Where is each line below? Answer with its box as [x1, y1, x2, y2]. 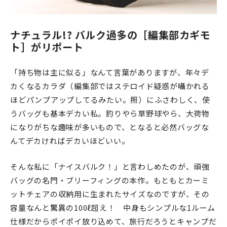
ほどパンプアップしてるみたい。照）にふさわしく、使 [10, 94, 210, 105]
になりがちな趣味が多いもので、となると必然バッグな [10, 122, 209, 132]
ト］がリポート [10, 40, 84, 54]
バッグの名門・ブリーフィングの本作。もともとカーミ [10, 175, 209, 185]
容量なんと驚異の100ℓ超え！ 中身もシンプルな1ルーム [10, 202, 215, 213]
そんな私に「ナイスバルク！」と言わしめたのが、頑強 [10, 161, 210, 172]
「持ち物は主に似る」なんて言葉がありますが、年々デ [10, 67, 209, 78]
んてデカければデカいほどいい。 [10, 135, 130, 146]
